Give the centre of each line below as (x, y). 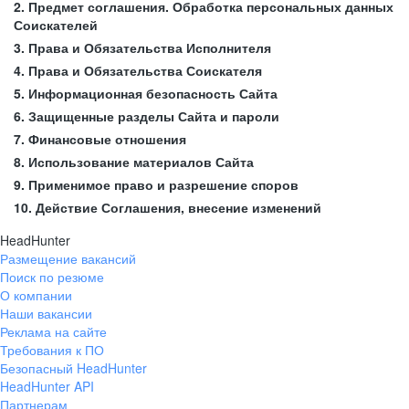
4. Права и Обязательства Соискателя (138, 70)
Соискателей (56, 25)
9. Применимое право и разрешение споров (156, 184)
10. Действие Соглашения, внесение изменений (168, 207)
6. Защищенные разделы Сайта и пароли (147, 116)
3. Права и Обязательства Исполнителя (142, 47)
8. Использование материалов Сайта (134, 162)
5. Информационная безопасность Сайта (146, 93)
